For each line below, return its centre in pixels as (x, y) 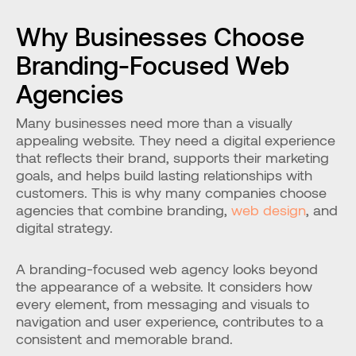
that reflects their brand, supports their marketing (172, 157)
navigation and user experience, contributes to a (170, 321)
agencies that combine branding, (124, 210)
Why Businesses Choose (160, 36)
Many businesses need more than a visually (154, 122)
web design (269, 210)
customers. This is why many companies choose (171, 192)
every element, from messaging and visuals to (163, 304)
